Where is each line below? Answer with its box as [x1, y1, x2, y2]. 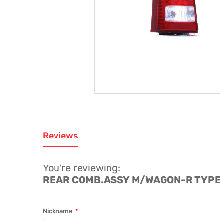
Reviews [43, 130, 78, 141]
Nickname [43, 207, 73, 215]
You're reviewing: [43, 162, 120, 174]
